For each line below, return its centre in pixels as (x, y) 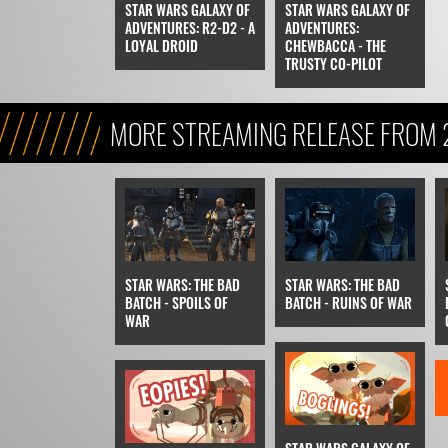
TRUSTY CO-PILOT (333, 63)
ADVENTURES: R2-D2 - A (189, 27)
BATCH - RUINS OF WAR (348, 302)
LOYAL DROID (161, 45)
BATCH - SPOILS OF (176, 302)
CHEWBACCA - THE (335, 45)
